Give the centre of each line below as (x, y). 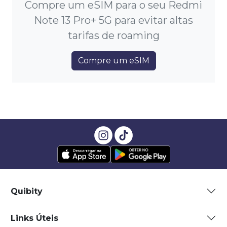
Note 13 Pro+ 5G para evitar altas (113, 21)
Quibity (27, 191)
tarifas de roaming (113, 36)
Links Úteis (34, 218)
